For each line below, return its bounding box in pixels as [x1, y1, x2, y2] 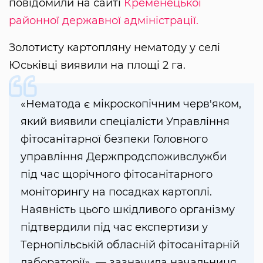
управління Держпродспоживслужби [21, 150, 227, 164]
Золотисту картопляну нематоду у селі [9, 41, 220, 55]
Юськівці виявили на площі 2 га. [9, 59, 186, 72]
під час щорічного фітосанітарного [21, 168, 213, 181]
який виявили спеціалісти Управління [21, 115, 230, 129]
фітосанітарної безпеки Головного [21, 133, 208, 146]
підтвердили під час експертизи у [21, 221, 208, 234]
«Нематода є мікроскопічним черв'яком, [21, 97, 241, 111]
